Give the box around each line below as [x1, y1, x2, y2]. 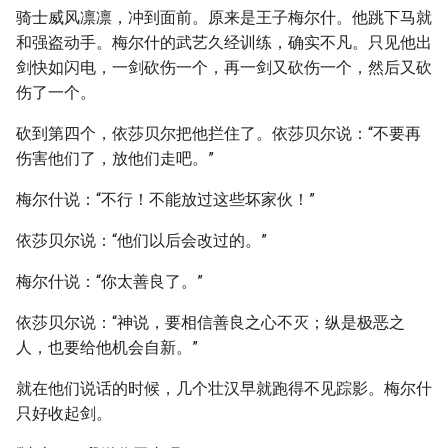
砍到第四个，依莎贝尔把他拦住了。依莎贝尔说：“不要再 [16, 124, 421, 143]
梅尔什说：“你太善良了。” [16, 272, 203, 291]
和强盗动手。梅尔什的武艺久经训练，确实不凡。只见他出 [16, 33, 432, 52]
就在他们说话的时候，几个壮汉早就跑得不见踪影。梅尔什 [16, 379, 432, 398]
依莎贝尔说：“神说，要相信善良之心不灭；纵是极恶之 [16, 313, 405, 332]
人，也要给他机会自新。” [16, 338, 198, 357]
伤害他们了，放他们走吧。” [16, 149, 214, 168]
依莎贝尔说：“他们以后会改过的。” [16, 231, 267, 250]
